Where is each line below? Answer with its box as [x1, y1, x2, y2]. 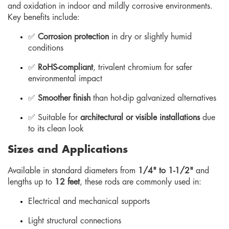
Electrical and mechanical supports [28, 197, 150, 205]
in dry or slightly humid [109, 32, 192, 41]
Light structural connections [28, 216, 121, 225]
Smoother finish [38, 94, 90, 102]
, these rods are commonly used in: [80, 177, 201, 186]
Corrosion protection [38, 32, 109, 41]
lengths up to [8, 177, 55, 186]
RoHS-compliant [38, 63, 93, 72]
